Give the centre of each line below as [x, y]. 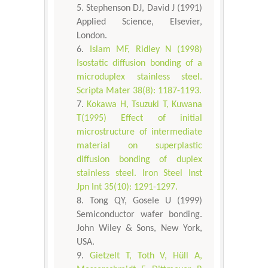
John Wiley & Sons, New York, [139, 228]
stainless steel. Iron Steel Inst [139, 173]
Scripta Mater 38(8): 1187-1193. [139, 91]
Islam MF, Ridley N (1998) [146, 49]
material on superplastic [139, 146]
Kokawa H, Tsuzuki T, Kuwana [145, 104]
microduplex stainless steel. [139, 77]
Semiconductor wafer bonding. [139, 214]
